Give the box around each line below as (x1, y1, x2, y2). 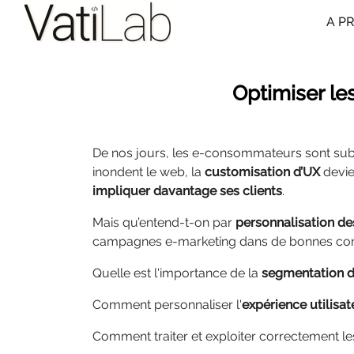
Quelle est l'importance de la (92, 265, 262, 281)
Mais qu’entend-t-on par (92, 215, 235, 230)
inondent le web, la (92, 164, 205, 179)
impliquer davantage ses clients (92, 183, 282, 198)
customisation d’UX (205, 164, 320, 179)
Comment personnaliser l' (92, 297, 242, 312)
